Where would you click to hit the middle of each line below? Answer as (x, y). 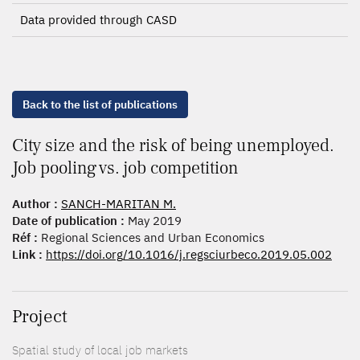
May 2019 (153, 221)
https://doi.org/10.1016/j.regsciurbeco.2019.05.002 (189, 254)
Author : (35, 204)
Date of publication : (68, 221)
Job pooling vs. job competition (125, 168)
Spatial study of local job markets (100, 350)
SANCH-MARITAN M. (119, 204)
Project (40, 317)
